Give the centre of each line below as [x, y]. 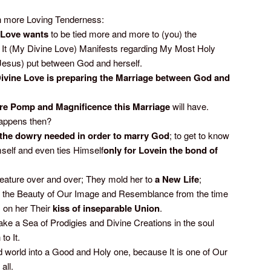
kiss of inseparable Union [106, 208]
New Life [181, 179]
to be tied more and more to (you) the [122, 34]
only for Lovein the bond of [161, 150]
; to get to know [199, 135]
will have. [189, 106]
